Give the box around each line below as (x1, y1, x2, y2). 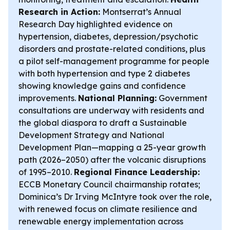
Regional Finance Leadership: (74, 167, 200, 177)
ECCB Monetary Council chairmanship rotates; (18, 179, 200, 189)
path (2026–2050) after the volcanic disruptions (18, 155, 206, 165)
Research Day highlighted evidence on (18, 19, 172, 29)
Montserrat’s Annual (100, 7, 181, 17)
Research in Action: (18, 7, 100, 17)
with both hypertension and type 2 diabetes (18, 68, 190, 79)
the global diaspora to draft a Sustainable (18, 118, 187, 128)
